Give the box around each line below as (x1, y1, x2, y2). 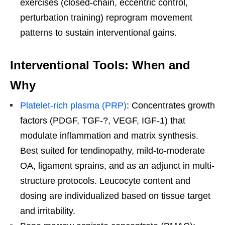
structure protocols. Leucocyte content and (20, 175, 190, 186)
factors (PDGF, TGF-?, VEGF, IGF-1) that (20, 115, 185, 126)
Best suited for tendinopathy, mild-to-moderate (20, 145, 205, 156)
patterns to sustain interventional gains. (20, 27, 177, 38)
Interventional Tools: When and (10, 58, 190, 72)
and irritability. (20, 205, 75, 216)
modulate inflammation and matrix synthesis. (20, 130, 198, 141)
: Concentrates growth (127, 100, 215, 110)
